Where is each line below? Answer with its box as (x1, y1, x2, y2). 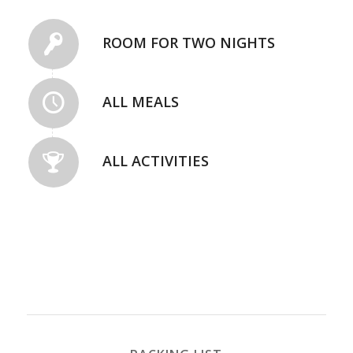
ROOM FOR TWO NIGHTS (102, 33, 275, 53)
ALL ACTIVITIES (102, 151, 209, 171)
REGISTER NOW (132, 243, 221, 260)
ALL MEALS (102, 92, 179, 112)
